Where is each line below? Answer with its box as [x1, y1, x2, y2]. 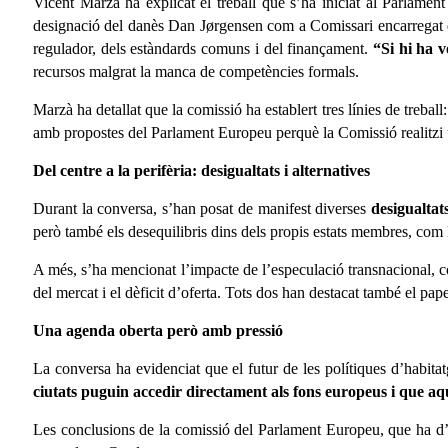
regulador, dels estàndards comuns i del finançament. [33, 40, 373, 58]
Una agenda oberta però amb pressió [33, 322, 283, 340]
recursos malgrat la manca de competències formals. [33, 63, 359, 81]
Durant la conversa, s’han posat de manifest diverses [33, 200, 371, 218]
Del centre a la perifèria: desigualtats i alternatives [33, 162, 370, 180]
